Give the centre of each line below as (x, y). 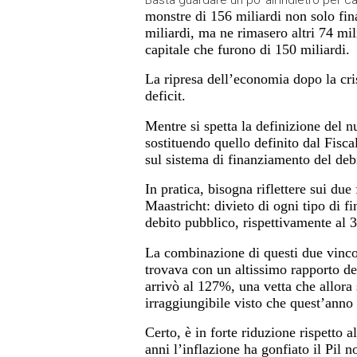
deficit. (165, 96)
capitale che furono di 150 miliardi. (247, 49)
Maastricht (176, 206)
